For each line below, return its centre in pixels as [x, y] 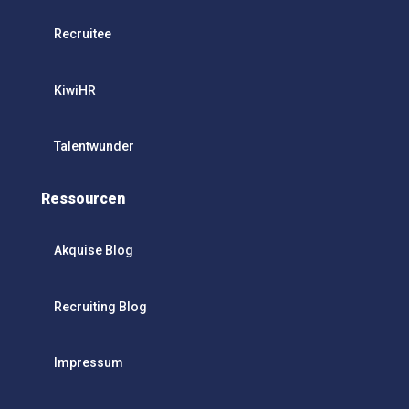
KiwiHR [74, 90]
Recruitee [82, 34]
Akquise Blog [93, 251]
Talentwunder [94, 147]
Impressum [88, 363]
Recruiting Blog [100, 306]
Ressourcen [83, 199]
